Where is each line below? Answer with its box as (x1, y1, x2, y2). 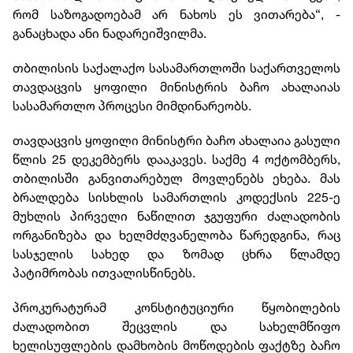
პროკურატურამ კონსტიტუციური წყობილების (13, 299, 340, 316)
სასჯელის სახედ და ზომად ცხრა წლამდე (13, 246, 340, 262)
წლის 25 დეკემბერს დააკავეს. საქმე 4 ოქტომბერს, (13, 151, 340, 168)
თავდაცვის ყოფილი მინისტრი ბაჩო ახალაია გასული (13, 132, 340, 149)
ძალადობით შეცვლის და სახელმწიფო (13, 318, 340, 335)
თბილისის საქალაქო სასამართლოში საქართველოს (13, 60, 340, 76)
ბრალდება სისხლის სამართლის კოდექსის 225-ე (13, 189, 340, 206)
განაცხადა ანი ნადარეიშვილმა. (13, 25, 206, 42)
